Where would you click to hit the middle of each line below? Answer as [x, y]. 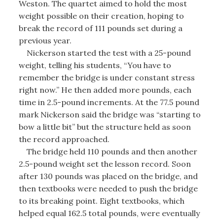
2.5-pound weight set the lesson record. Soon [105, 164]
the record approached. [64, 139]
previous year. [45, 40]
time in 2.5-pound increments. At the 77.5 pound [109, 102]
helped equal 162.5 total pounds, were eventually [109, 213]
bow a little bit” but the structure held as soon [105, 127]
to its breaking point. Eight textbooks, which [101, 201]
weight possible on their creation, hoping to [101, 16]
